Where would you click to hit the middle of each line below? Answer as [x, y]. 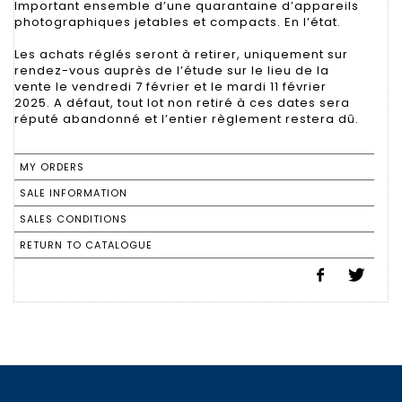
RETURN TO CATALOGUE [86, 245]
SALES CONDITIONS [74, 218]
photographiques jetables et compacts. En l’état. [178, 22]
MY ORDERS [52, 166]
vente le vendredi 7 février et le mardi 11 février [170, 86]
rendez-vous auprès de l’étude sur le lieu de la [172, 70]
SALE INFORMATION [74, 192]
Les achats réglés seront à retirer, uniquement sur [181, 54]
